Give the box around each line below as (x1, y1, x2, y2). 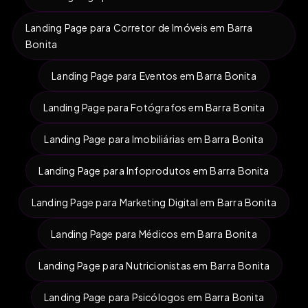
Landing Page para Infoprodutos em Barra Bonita (38, 164, 269, 177)
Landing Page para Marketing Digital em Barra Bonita (31, 195, 277, 208)
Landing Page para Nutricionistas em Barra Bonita (38, 258, 270, 272)
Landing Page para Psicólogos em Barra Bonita (44, 290, 264, 303)
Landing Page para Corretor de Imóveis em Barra (25, 21, 253, 34)
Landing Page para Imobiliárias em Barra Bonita (44, 132, 264, 145)
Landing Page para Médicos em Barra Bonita (51, 227, 257, 240)
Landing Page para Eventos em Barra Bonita (52, 69, 256, 82)
